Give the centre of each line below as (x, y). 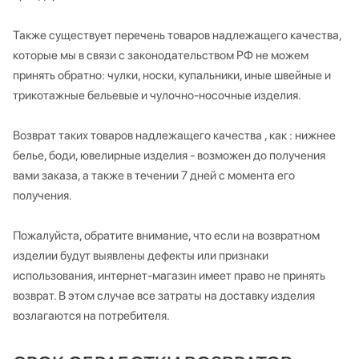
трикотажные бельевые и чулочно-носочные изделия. (157, 95)
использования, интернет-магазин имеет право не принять (169, 275)
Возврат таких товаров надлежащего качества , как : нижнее (174, 135)
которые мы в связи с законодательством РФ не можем (161, 55)
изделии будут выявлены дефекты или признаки (141, 255)
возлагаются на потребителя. (91, 315)
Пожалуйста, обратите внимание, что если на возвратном (166, 235)
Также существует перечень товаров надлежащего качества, (177, 35)
